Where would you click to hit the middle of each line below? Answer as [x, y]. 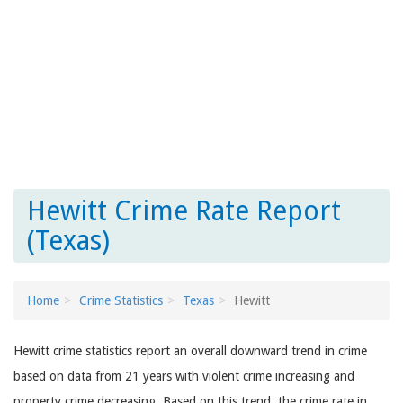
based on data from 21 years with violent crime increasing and [184, 376]
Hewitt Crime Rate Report [184, 211]
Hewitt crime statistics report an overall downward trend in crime [190, 351]
